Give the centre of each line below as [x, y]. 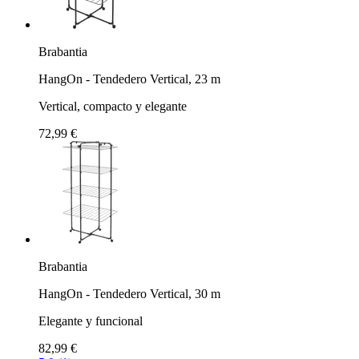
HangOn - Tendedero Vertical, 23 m [129, 79]
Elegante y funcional [91, 321]
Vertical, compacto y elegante [113, 106]
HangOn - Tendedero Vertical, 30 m [129, 293]
